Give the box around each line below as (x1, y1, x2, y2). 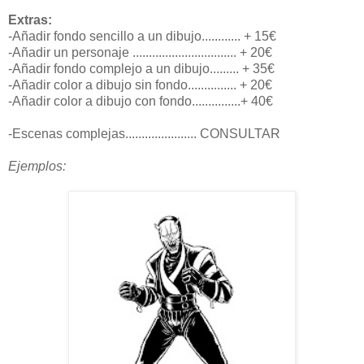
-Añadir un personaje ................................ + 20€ (8, 45, 272, 59)
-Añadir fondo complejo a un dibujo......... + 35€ (8, 61, 275, 76)
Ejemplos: (8, 158, 66, 173)
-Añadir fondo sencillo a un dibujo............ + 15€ (8, 28, 276, 43)
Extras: (8, 12, 52, 27)
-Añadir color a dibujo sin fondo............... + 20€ (8, 77, 272, 92)
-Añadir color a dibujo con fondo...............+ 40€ (8, 93, 273, 108)
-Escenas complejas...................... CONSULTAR (8, 126, 280, 141)
